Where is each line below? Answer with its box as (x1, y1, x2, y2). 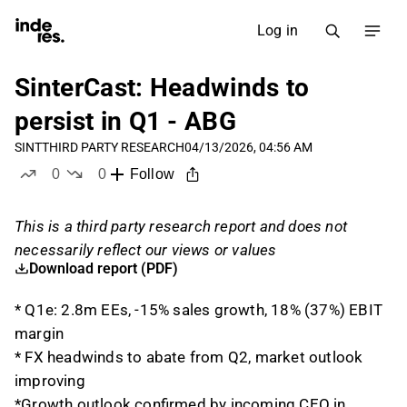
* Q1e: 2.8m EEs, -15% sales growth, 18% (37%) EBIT (15, 301, 383, 319)
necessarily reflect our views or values (15, 241, 277, 259)
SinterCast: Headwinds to (15, 73, 310, 103)
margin (15, 324, 65, 342)
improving (15, 372, 85, 390)
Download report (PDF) (29, 260, 178, 277)
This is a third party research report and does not (15, 217, 348, 235)
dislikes (101, 184, 153, 199)
